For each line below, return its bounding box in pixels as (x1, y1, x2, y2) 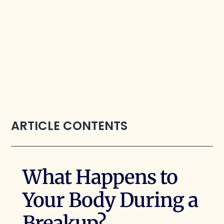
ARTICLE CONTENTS (11, 117, 128, 134)
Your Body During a (22, 188, 198, 213)
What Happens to (22, 165, 178, 190)
